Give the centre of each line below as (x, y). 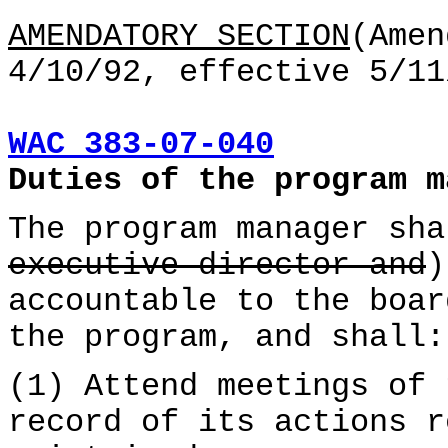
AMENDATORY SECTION (179, 37)
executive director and (217, 266)
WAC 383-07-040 (141, 145)
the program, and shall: (226, 338)
